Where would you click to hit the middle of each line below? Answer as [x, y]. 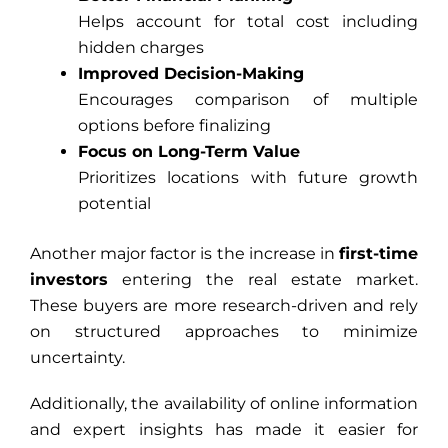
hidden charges [141, 48]
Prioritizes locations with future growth [248, 178]
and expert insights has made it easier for [224, 430]
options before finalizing [174, 126]
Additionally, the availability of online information [224, 404]
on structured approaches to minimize [224, 332]
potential [114, 204]
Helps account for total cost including [248, 22]
